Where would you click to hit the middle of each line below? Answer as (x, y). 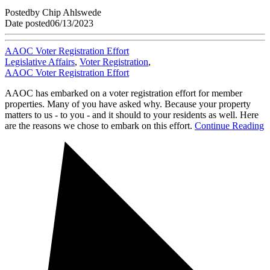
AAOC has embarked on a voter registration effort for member (124, 93)
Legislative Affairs (40, 61)
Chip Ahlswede (72, 12)
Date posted (27, 23)
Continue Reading (229, 125)
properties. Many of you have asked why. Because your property (128, 104)
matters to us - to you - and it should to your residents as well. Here (132, 115)
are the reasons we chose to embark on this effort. (100, 125)
